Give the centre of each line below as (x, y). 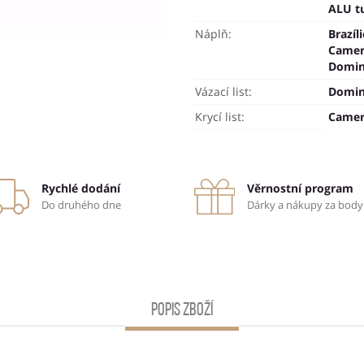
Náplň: (213, 34)
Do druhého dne (82, 205)
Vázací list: (223, 92)
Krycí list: (220, 117)
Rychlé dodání (81, 188)
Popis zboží (182, 311)
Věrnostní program (300, 188)
